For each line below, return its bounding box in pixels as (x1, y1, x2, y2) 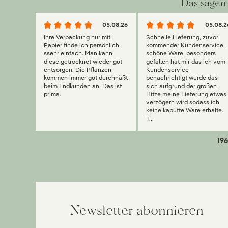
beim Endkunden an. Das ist (44, 82, 122, 90)
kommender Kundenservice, (146, 41, 225, 49)
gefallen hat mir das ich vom (146, 58, 226, 66)
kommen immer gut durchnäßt (44, 74, 128, 82)
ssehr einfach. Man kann (44, 49, 112, 58)
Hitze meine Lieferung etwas (146, 90, 227, 98)
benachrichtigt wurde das (146, 74, 218, 82)
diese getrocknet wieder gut (44, 58, 122, 66)
